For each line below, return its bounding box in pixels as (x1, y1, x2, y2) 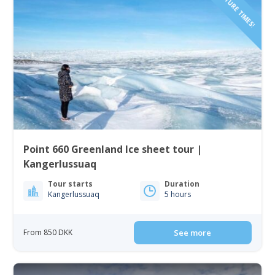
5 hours (165, 189, 191, 200)
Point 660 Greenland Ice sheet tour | (23, 142, 203, 157)
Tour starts (48, 179, 93, 190)
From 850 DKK (23, 227, 73, 238)
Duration (165, 179, 199, 190)
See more (174, 227, 212, 239)
